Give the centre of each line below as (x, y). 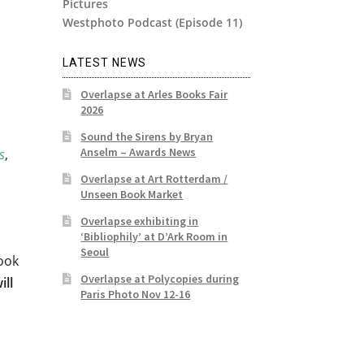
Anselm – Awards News (139, 152)
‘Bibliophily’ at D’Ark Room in (154, 237)
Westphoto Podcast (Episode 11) (152, 23)
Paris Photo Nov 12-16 (136, 295)
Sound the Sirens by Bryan (147, 137)
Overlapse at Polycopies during (160, 279)
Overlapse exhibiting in (140, 221)
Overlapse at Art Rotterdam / (154, 179)
